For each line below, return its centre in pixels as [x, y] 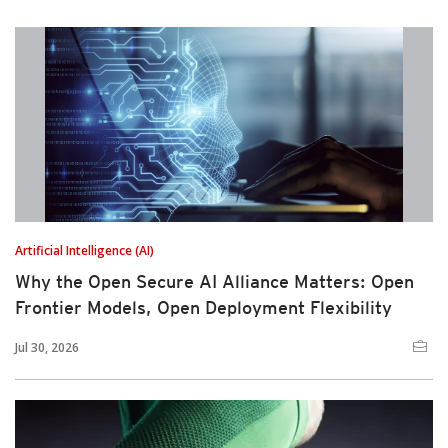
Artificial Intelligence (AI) [84, 251]
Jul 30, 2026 [47, 348]
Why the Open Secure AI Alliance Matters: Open [214, 282]
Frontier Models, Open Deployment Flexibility [203, 308]
